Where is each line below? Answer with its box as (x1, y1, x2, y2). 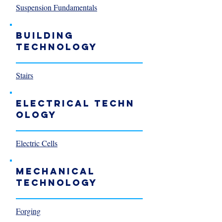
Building (16, 30, 74, 41)
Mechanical (16, 166, 95, 177)
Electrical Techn (16, 98, 135, 109)
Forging (16, 206, 41, 216)
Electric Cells (16, 138, 57, 148)
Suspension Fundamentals (16, 2, 97, 12)
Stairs (16, 70, 33, 80)
